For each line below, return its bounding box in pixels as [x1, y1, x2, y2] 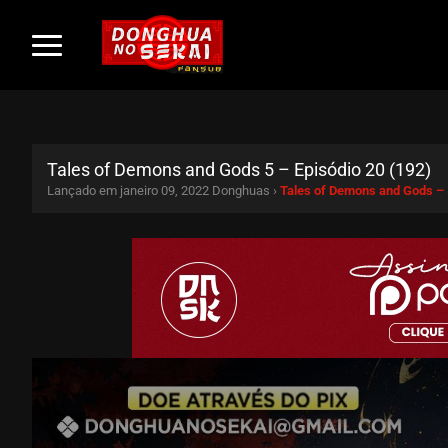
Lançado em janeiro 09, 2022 [47, 182, 209, 198]
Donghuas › [212, 182, 280, 198]
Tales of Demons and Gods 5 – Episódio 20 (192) [47, 158, 431, 180]
